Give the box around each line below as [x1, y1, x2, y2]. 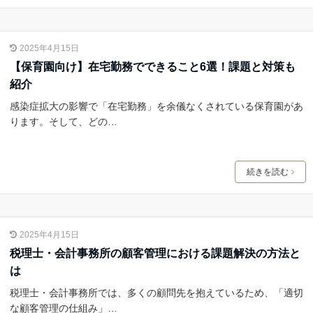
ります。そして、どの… [9, 116, 117, 128]
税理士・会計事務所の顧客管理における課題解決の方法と [9, 247, 300, 259]
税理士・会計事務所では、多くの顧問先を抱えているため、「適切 [9, 286, 303, 298]
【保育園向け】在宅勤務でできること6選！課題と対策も [9, 61, 296, 73]
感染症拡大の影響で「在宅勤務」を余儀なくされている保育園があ [9, 101, 303, 112]
